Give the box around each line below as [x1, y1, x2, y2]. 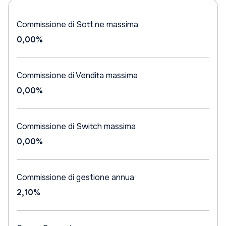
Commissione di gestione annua [17, 172, 134, 183]
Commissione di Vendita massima [17, 70, 138, 81]
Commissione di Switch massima [17, 121, 136, 132]
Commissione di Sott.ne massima [17, 19, 138, 30]
